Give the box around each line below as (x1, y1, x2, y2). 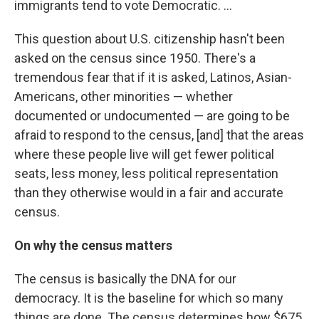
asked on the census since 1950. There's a (14, 51, 256, 66)
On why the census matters (14, 238, 172, 253)
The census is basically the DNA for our (14, 271, 236, 287)
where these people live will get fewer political (14, 147, 274, 162)
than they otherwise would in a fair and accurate (14, 185, 283, 201)
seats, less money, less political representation (14, 166, 278, 182)
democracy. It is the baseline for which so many (14, 291, 283, 306)
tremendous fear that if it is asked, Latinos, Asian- (14, 70, 292, 85)
